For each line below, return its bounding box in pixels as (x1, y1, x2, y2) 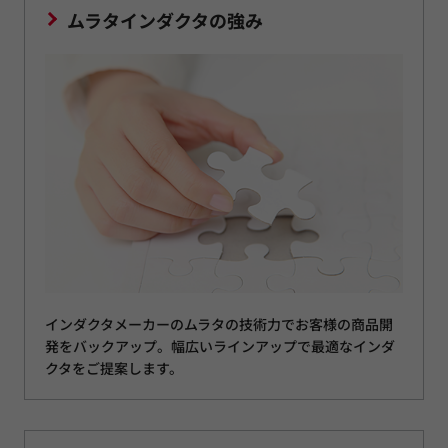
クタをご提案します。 (45, 357, 183, 378)
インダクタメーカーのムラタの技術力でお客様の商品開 (45, 313, 393, 334)
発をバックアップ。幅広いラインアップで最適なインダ (45, 335, 395, 356)
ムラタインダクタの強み (67, 7, 263, 34)
